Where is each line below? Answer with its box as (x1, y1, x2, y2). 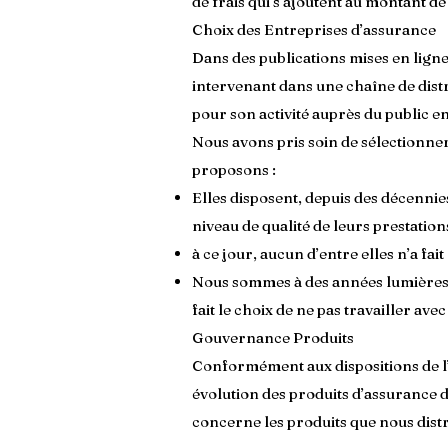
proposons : (192, 160, 276, 179)
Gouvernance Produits (192, 328, 354, 347)
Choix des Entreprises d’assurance (192, 20, 436, 39)
